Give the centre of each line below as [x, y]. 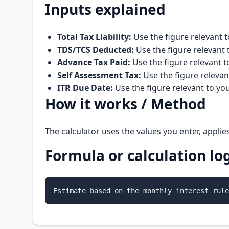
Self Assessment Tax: [99, 75]
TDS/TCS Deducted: [96, 50]
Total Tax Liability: [94, 37]
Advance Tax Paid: [94, 62]
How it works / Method [125, 104]
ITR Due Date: [85, 88]
